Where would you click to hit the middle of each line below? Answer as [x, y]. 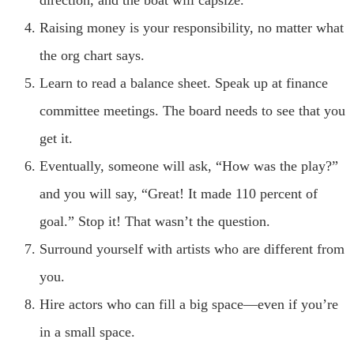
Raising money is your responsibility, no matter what [192, 27]
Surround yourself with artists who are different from [192, 249]
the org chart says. [92, 55]
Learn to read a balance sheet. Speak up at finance [184, 83]
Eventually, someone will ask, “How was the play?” [189, 166]
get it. [56, 138]
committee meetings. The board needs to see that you [192, 110]
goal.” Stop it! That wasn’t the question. [155, 221]
